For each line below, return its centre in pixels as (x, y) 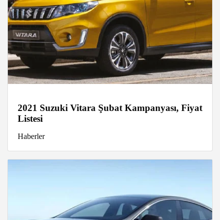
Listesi (30, 119)
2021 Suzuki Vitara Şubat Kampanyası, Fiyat (110, 108)
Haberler (31, 137)
